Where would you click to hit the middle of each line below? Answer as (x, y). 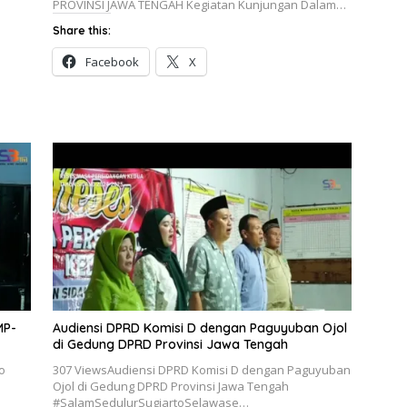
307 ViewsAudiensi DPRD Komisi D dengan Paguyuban (201, 370)
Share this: (81, 30)
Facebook (112, 61)
